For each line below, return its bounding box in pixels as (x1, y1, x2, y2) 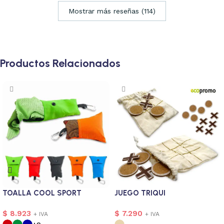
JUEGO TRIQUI (114, 188, 165, 197)
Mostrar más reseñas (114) (68, 6, 155, 15)
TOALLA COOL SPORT (2, 188, 81, 197)
